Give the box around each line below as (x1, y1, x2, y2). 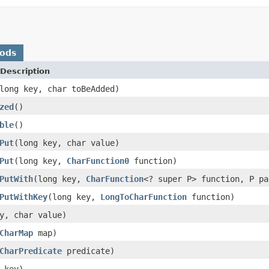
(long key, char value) (14, 138, 119, 148)
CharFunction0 (67, 156, 129, 166)
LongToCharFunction (100, 192, 187, 202)
